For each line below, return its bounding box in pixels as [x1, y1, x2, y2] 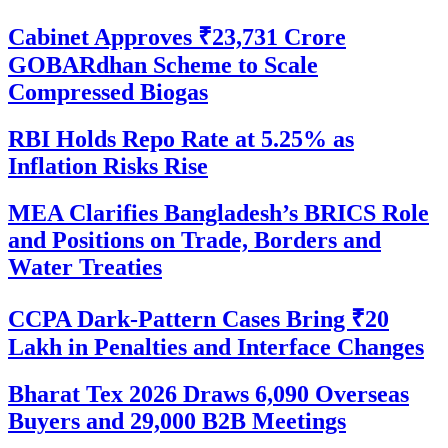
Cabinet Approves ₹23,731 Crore [8, 24, 346, 51]
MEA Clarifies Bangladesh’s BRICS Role [8, 199, 429, 226]
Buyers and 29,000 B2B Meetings [8, 407, 346, 434]
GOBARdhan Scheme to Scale [8, 52, 318, 79]
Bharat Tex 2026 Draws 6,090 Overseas [8, 380, 409, 407]
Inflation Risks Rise [8, 153, 208, 180]
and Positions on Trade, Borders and [8, 226, 381, 253]
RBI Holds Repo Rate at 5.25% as [8, 126, 354, 153]
